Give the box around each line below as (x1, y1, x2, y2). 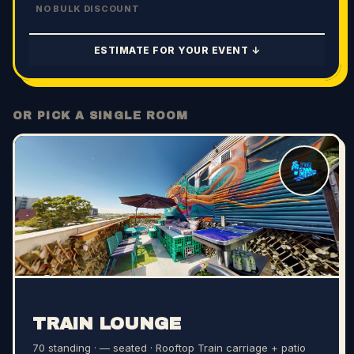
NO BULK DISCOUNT (36, 3, 140, 15)
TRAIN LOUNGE (32, 314, 181, 333)
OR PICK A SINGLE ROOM (13, 110, 189, 122)
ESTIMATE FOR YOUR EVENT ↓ (94, 44, 260, 57)
